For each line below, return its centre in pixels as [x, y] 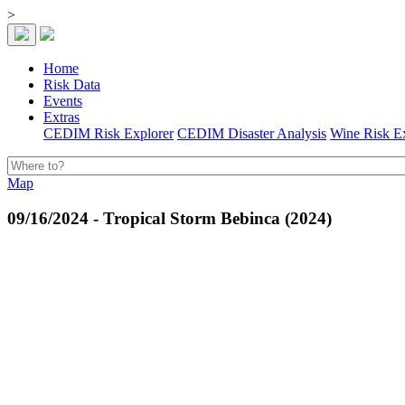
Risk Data [72, 85]
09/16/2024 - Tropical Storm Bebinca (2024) [170, 218]
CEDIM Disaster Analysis [252, 133]
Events [63, 101]
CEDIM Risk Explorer [108, 133]
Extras [61, 117]
